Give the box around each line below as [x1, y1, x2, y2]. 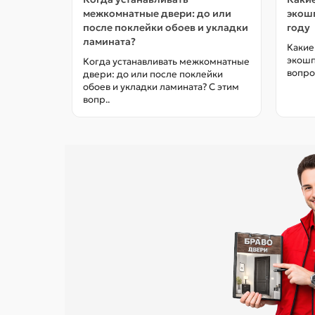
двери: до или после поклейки [83, 68, 223, 81]
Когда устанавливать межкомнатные [83, 56, 250, 68]
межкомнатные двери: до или [83, 7, 231, 20]
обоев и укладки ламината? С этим [83, 81, 239, 94]
